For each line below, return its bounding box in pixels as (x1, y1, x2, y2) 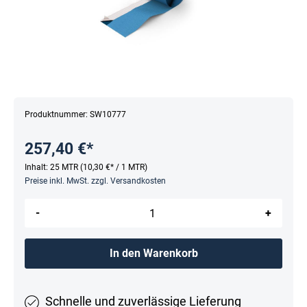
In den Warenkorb (109, 247, 198, 260)
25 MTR (50, 162, 80, 173)
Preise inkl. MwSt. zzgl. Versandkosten (25, 176, 166, 186)
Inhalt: (25, 162, 50, 173)
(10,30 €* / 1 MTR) (80, 162, 147, 173)
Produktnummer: (25, 110, 90, 120)
